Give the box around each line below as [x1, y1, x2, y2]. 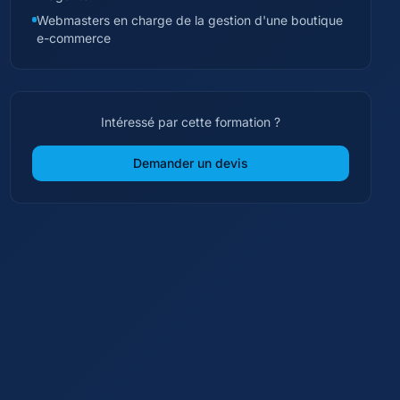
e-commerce [36, 30, 111, 46]
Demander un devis [132, 155, 248, 171]
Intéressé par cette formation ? [100, 114, 280, 129]
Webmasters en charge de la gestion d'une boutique [36, 12, 343, 28]
